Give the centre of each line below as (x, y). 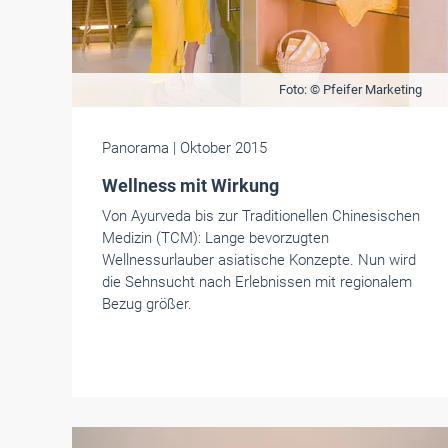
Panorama (137, 148)
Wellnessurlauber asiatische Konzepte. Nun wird (259, 260)
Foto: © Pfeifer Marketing (350, 89)
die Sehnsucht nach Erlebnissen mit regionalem (257, 282)
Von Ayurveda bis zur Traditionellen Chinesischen (261, 216)
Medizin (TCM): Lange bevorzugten (215, 238)
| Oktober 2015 (220, 148)
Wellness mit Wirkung (190, 185)
